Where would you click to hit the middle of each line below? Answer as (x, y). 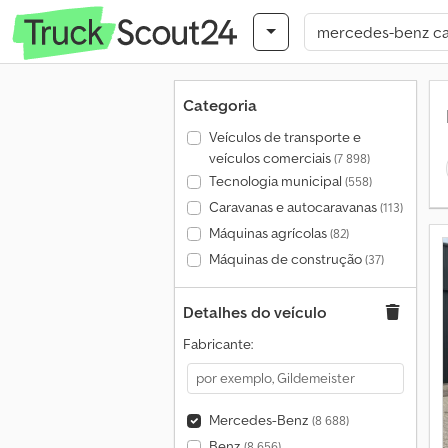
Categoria (220, 105)
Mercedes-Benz (260, 420)
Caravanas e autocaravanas (294, 207)
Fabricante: (218, 344)
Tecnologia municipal (276, 181)
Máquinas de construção (286, 259)
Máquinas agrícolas (269, 233)
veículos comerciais (271, 158)
